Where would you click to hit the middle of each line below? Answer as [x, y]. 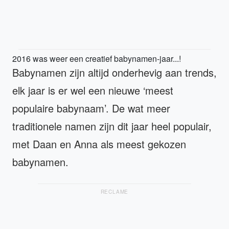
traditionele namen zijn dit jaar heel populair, [112, 126]
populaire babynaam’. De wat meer [91, 108]
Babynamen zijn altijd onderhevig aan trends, [114, 73]
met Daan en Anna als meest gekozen [99, 144]
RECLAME [114, 192]
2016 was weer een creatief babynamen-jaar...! [97, 59]
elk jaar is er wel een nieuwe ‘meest [93, 90]
